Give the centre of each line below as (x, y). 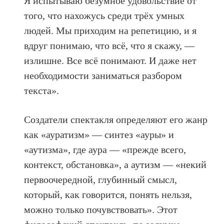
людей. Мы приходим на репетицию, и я (110, 30)
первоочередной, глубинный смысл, (101, 179)
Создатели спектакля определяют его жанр (116, 119)
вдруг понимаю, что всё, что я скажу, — (109, 45)
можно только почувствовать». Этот (101, 209)
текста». (42, 90)
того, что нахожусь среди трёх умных (104, 15)
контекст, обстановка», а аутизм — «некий (115, 164)
